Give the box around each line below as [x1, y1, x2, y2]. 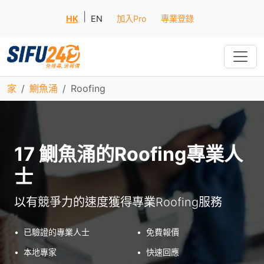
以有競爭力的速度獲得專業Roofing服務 [14, 195, 222, 209]
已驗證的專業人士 [24, 227, 90, 237]
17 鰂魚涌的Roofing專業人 [14, 143, 243, 166]
